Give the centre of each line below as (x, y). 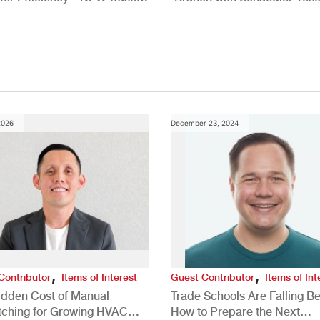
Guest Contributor (212, 277)
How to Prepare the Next (235, 311)
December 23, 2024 (204, 122)
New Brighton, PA (220, 13)
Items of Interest (99, 277)
